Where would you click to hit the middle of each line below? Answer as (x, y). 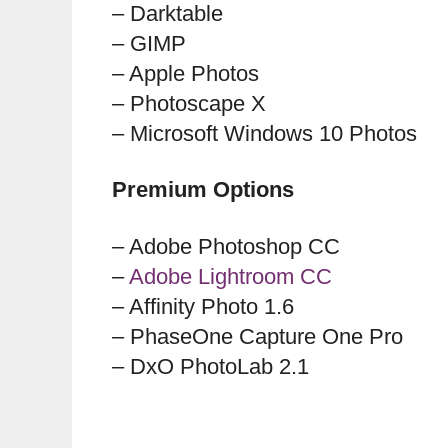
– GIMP (149, 43)
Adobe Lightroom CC (230, 276)
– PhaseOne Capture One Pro (257, 336)
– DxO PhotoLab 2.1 (210, 366)
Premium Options (203, 190)
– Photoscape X (189, 103)
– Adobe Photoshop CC (226, 246)
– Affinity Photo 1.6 (203, 306)
